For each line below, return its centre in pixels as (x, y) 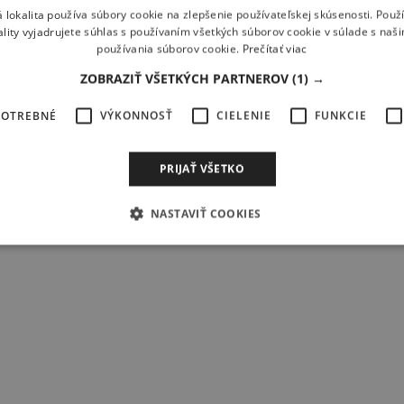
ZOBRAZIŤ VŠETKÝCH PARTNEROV (186, 78)
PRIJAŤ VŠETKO (202, 169)
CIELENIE (243, 115)
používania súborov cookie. (170, 49)
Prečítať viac (275, 49)
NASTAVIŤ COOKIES (206, 214)
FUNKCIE (340, 115)
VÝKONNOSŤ (136, 115)
